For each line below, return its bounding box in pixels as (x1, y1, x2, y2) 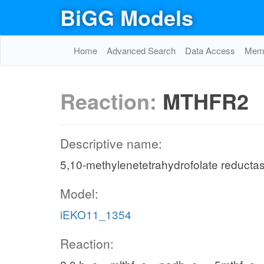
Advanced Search (107, 44, 176, 57)
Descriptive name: (60, 134, 162, 152)
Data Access (185, 44, 235, 57)
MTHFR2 (163, 85, 249, 116)
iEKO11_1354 (60, 206, 131, 222)
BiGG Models (60, 2, 193, 32)
